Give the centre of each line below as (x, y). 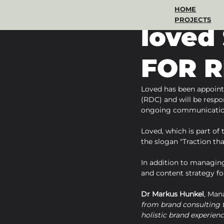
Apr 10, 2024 (162, 16)
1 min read (203, 16)
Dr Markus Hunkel (172, 194)
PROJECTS (193, 19)
